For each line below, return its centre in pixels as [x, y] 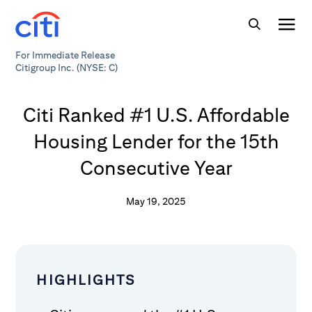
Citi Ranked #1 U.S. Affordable [156, 115]
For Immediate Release [65, 55]
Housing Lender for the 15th [156, 141]
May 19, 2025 [156, 201]
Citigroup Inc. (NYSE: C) [67, 68]
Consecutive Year [156, 167]
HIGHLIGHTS [86, 280]
